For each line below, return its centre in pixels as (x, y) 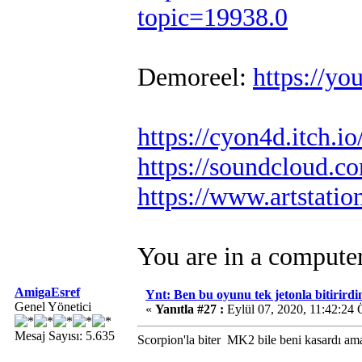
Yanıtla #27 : (189, 309)
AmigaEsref (47, 292)
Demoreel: (195, 77)
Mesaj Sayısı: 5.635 (65, 336)
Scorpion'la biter (181, 340)
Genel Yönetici (53, 307)
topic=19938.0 (213, 17)
